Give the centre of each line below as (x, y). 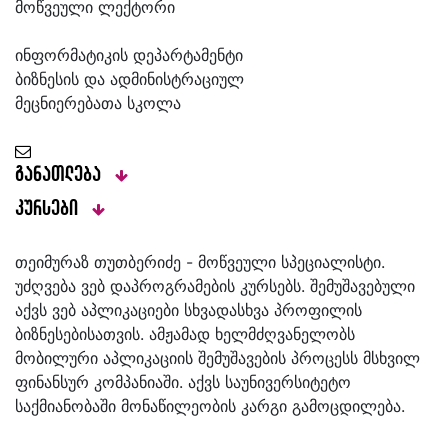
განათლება (61, 175)
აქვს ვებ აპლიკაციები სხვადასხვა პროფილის (188, 309)
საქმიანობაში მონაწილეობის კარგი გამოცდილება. (210, 405)
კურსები (49, 209)
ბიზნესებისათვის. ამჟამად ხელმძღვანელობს (185, 333)
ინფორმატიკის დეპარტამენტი (129, 54)
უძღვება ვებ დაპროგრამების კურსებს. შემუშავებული (215, 285)
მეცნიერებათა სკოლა (98, 102)
